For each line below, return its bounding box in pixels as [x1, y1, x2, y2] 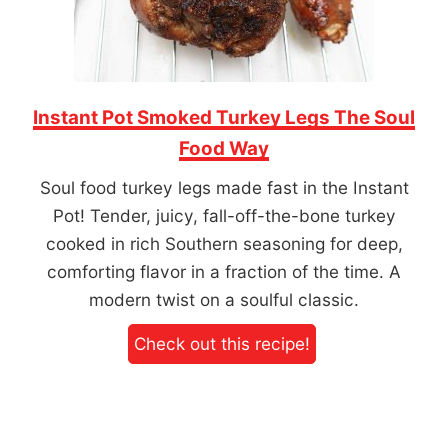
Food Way [179, 137, 269, 161]
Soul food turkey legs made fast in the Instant [39, 177, 409, 199]
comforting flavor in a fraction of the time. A [47, 261, 401, 283]
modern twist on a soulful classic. [89, 289, 359, 311]
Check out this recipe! [133, 333, 310, 355]
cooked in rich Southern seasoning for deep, [45, 233, 403, 255]
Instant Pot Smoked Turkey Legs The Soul [33, 106, 415, 130]
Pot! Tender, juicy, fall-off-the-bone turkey [52, 205, 396, 227]
